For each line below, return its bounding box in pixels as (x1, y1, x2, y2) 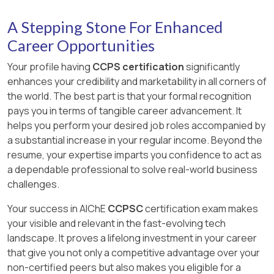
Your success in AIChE (7, 202, 108, 216)
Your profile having (7, 60, 91, 74)
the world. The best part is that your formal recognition (7, 89, 251, 103)
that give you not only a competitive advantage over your (7, 246, 260, 260)
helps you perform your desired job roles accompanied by (7, 119, 265, 133)
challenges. (7, 177, 59, 191)
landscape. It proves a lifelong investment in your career (7, 231, 257, 245)
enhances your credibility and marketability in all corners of (7, 75, 267, 89)
